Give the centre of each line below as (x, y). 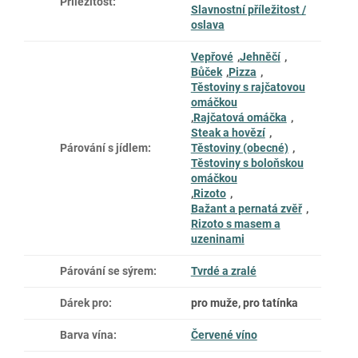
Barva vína (87, 334)
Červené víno (224, 334)
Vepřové (212, 56)
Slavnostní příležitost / (248, 9)
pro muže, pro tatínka (244, 302)
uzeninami (217, 239)
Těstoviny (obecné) (239, 147)
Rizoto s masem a (235, 223)
